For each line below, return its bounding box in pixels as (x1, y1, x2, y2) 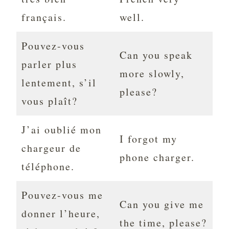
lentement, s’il (21, 76, 97, 90)
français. (21, 10, 66, 25)
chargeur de (21, 141, 81, 155)
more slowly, (120, 66, 185, 81)
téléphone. (21, 159, 75, 174)
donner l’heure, (21, 207, 100, 221)
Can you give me (120, 197, 204, 212)
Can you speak (120, 48, 193, 62)
